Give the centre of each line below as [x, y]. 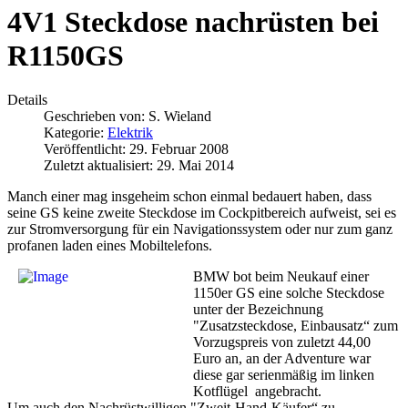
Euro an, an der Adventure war [282, 359]
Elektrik [130, 133]
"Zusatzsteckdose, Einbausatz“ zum [296, 326]
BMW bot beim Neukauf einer [281, 277]
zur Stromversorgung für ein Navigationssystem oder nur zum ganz [200, 229]
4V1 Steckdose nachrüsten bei [193, 21]
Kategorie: [76, 133]
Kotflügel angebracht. [257, 392]
